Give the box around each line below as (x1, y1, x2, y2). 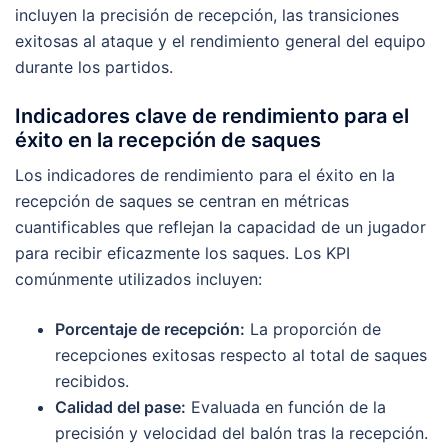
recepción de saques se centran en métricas (15, 190, 349, 211)
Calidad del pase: (55, 396, 186, 417)
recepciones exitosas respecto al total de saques (55, 344, 427, 365)
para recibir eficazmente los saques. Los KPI (15, 242, 350, 263)
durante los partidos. (15, 56, 173, 77)
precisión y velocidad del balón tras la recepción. (55, 422, 428, 443)
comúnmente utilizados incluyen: (15, 268, 262, 289)
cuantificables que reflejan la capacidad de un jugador (15, 216, 426, 237)
